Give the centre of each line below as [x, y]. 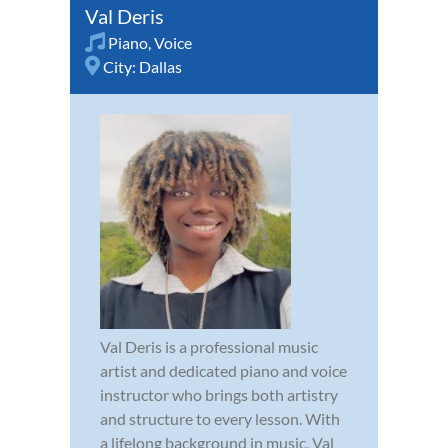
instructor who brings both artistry [219, 394]
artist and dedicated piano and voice [223, 370]
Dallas [160, 66]
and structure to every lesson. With [220, 418]
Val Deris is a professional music [209, 346]
